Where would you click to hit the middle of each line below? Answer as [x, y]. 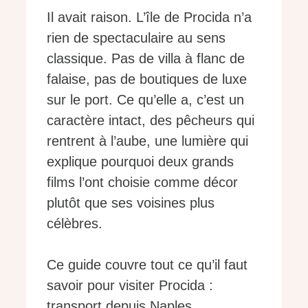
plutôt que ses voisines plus [131, 203]
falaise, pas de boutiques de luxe [147, 79]
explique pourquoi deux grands [140, 162]
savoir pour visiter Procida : [130, 286]
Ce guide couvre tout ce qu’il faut [147, 265]
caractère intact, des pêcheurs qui [151, 121]
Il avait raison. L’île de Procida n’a [149, 18]
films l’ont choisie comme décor [142, 183]
